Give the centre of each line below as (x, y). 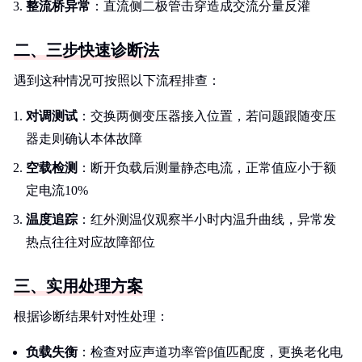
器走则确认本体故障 (84, 139)
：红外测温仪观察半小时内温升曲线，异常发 (207, 219)
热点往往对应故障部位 (90, 242)
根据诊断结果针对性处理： (91, 316)
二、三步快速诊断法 (86, 50)
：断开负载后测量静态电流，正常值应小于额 (207, 168)
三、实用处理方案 (78, 286)
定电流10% (57, 190)
